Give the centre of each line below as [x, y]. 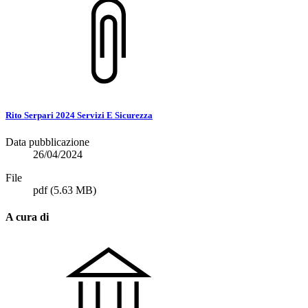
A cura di [27, 217]
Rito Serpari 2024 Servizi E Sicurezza [79, 115]
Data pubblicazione [47, 142]
